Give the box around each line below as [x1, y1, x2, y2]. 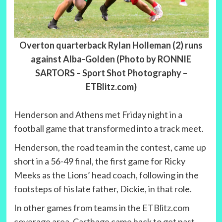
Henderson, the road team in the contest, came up [13, 142, 206, 153]
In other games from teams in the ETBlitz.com [13, 202, 189, 214]
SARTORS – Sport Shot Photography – [35, 67, 187, 79]
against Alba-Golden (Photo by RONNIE [31, 54, 191, 65]
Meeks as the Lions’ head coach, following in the [13, 169, 199, 181]
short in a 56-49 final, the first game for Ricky [13, 156, 185, 167]
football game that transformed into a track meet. [13, 123, 204, 134]
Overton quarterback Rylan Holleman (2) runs [19, 40, 203, 51]
